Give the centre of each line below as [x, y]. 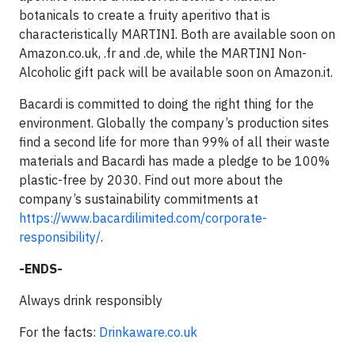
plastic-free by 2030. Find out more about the [151, 180]
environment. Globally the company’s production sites [174, 123]
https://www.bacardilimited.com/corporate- [143, 218]
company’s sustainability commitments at [139, 199]
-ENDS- [41, 269]
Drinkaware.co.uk [148, 332]
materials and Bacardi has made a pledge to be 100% [174, 161]
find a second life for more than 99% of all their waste [174, 142]
